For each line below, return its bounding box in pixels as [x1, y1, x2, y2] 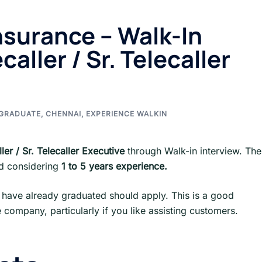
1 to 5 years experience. [61, 160, 167, 172]
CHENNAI [46, 109, 81, 118]
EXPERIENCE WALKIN [86, 109, 167, 118]
